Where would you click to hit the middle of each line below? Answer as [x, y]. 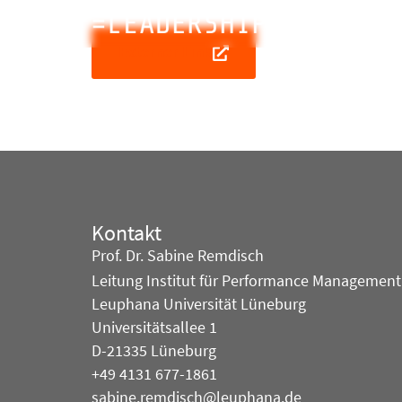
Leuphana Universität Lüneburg [199, 305]
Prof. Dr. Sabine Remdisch [178, 255]
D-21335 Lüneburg [154, 351]
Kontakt [127, 232]
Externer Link [166, 52]
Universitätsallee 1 [154, 328]
